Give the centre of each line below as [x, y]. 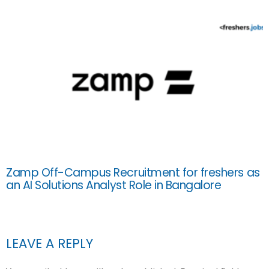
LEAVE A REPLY [50, 244]
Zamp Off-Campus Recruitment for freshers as [133, 173]
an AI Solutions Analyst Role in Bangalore [114, 186]
